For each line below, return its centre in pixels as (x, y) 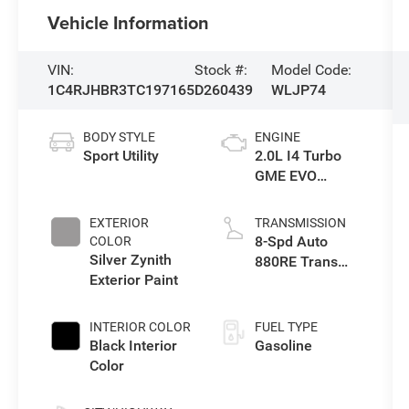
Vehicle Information (129, 22)
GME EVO (285, 175)
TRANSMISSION (300, 222)
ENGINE (277, 136)
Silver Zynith (131, 259)
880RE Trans (296, 261)
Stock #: (221, 69)
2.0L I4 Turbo (298, 155)
